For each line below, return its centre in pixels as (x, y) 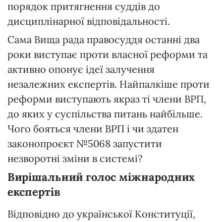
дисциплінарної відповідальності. (89, 21)
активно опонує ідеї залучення (81, 69)
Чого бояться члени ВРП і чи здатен (93, 128)
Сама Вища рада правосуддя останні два (104, 39)
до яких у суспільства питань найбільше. (105, 113)
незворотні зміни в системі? (75, 158)
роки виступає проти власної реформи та (108, 54)
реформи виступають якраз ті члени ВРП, (107, 99)
